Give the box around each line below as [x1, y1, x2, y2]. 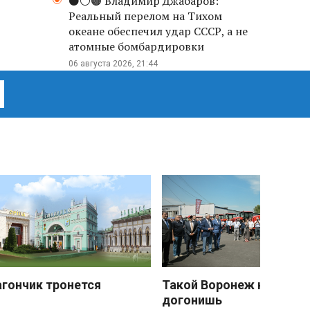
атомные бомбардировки [69, 39, 204, 54]
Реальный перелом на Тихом [69, 8, 222, 24]
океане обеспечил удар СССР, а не [69, 24, 248, 39]
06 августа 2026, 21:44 [69, 59, 158, 69]
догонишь [162, 293, 222, 308]
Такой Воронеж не [162, 277, 271, 293]
